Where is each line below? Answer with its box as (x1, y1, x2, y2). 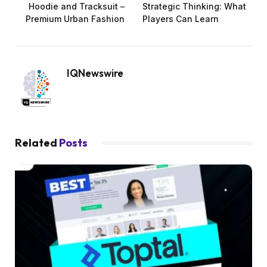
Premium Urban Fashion (26, 14, 125, 24)
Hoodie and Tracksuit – (29, 1, 125, 12)
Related (15, 136, 59, 150)
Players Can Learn (142, 14, 219, 24)
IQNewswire (67, 67, 123, 80)
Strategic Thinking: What (142, 1, 246, 12)
